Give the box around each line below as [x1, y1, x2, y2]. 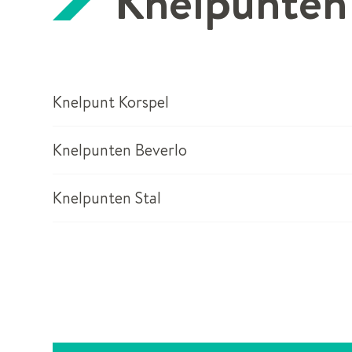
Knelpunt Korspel [53, 90, 169, 112]
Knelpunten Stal [53, 186, 161, 208]
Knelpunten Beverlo [53, 138, 187, 160]
